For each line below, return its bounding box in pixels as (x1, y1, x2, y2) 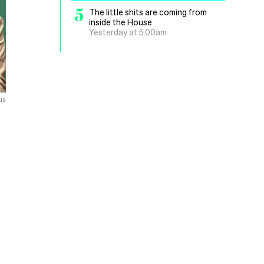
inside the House (89, 16, 152, 27)
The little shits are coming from (89, 6, 207, 17)
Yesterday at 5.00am (89, 27, 167, 37)
